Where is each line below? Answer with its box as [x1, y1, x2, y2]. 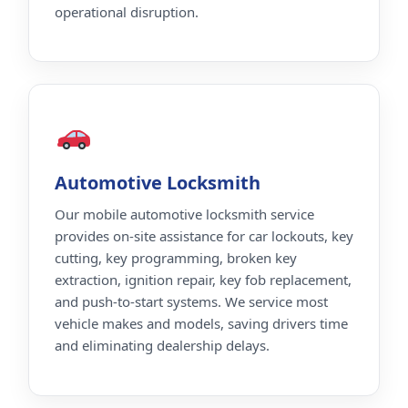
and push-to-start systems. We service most [55, 292, 328, 311]
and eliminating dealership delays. [55, 336, 270, 355]
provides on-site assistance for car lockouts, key [55, 227, 353, 246]
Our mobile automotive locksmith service [55, 205, 314, 224]
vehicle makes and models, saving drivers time [55, 314, 348, 333]
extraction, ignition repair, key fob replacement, [55, 270, 352, 290]
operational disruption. [55, 2, 199, 21]
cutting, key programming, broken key [55, 249, 297, 268]
